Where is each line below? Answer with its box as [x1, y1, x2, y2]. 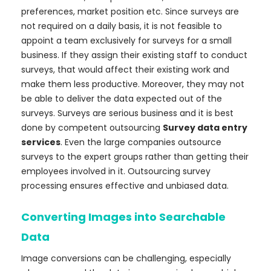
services [21, 136, 60, 149]
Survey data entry [163, 122, 247, 134]
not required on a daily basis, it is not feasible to [21, 20, 222, 33]
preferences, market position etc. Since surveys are [21, 5, 239, 18]
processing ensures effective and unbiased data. [21, 180, 229, 192]
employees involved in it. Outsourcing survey [21, 165, 211, 178]
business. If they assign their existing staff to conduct [21, 49, 247, 62]
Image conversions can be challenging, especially [21, 252, 231, 265]
